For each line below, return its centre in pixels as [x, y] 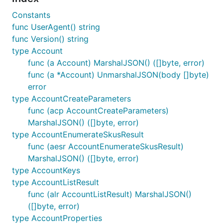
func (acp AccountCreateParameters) [98, 111]
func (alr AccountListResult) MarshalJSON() [110, 194]
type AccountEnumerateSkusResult [78, 134]
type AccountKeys [46, 170]
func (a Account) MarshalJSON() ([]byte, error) [116, 63]
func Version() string [50, 39]
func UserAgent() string [56, 27]
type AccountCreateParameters [71, 99]
